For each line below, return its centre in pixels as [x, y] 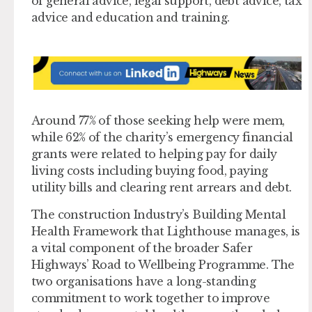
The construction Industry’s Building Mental [159, 214]
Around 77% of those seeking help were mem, [158, 121]
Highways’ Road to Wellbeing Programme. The [163, 264]
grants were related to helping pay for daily [154, 154]
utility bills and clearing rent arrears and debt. [162, 188]
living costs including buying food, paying [150, 171]
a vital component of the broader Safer [142, 248]
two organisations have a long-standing [144, 281]
